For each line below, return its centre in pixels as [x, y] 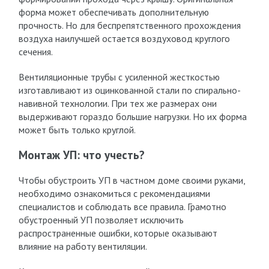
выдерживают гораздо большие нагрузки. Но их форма [132, 116]
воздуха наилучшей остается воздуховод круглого [124, 38]
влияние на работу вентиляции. [83, 246]
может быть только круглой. [77, 130]
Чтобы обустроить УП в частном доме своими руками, [131, 180]
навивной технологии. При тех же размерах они [117, 103]
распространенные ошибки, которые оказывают [118, 233]
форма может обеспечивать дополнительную [113, 12]
